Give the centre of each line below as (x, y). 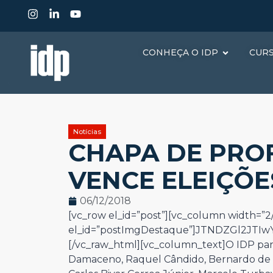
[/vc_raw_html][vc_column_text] (147, 245)
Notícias (87, 132)
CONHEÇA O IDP (180, 52)
